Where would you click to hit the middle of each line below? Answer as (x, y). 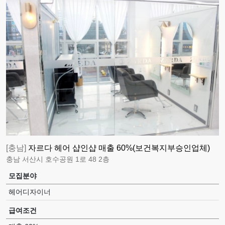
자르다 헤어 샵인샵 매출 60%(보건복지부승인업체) (119, 148)
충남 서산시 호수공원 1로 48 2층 (58, 159)
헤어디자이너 (30, 192)
